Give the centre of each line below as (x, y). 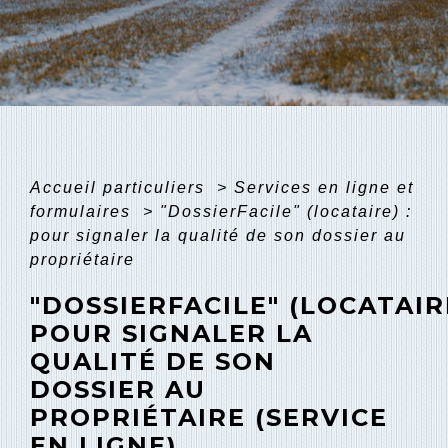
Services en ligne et (324, 187)
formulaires (83, 211)
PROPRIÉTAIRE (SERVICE (209, 417)
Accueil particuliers (120, 187)
